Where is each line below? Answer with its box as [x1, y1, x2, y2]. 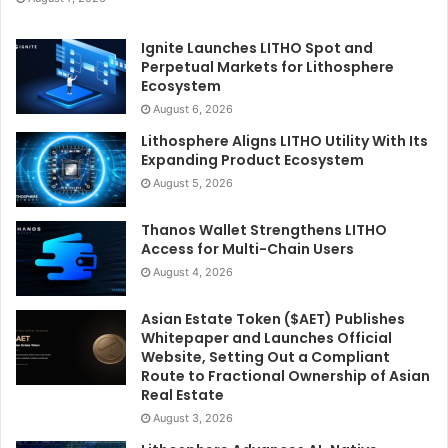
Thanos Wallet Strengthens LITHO [141, 219, 387, 240]
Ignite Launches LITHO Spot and [141, 37, 373, 58]
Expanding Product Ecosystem [141, 149, 364, 170]
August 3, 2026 [153, 410, 233, 425]
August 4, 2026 [153, 264, 233, 279]
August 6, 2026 [153, 101, 233, 116]
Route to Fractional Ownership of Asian [141, 365, 430, 386]
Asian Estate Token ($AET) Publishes [141, 308, 405, 329]
